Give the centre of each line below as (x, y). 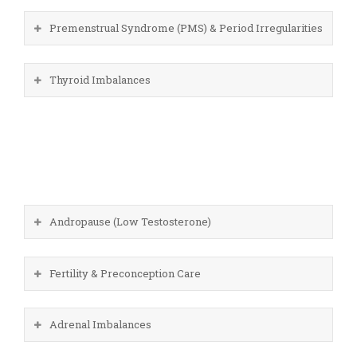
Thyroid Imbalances (100, 79)
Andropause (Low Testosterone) (130, 221)
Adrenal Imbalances (100, 325)
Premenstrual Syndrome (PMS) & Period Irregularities (186, 28)
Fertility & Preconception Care (125, 273)
